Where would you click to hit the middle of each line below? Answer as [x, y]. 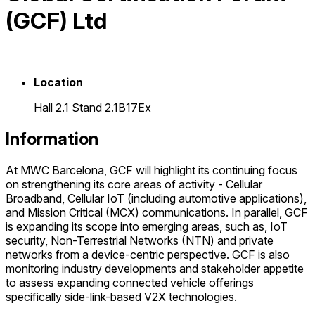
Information [52, 139]
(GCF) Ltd [56, 21]
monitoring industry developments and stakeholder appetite [155, 268]
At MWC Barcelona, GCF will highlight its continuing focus [152, 170]
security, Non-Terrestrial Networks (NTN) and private [140, 240]
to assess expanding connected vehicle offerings [130, 282]
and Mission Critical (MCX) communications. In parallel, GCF [157, 212]
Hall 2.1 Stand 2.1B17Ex [92, 107]
